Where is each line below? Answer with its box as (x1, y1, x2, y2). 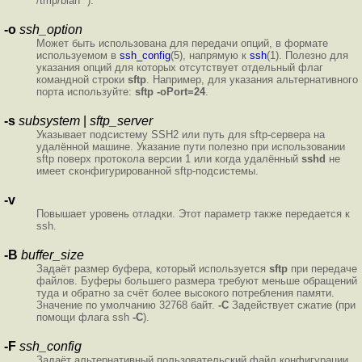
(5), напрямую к (170, 48, 250, 61)
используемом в (36, 48, 120, 61)
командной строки (36, 73, 128, 86)
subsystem (19, 113, 80, 128)
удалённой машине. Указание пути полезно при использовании (36, 140, 345, 153)
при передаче (288, 262, 357, 275)
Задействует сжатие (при (229, 298, 356, 311)
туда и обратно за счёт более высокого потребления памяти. (36, 286, 335, 299)
